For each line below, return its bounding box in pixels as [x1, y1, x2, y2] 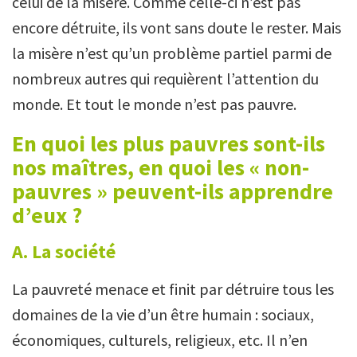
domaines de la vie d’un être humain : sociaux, [12, 304, 314, 324]
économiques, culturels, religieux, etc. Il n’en [12, 329, 308, 350]
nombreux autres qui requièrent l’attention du [12, 68, 319, 88]
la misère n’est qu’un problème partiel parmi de [12, 42, 331, 63]
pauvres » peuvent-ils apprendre [12, 176, 333, 206]
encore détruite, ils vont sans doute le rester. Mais [12, 17, 341, 37]
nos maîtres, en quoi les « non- [12, 152, 309, 182]
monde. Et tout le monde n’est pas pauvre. [12, 93, 296, 114]
